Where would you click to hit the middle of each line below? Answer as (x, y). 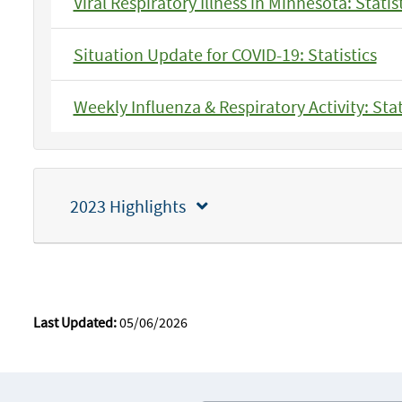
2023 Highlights (133, 205)
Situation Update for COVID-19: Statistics (225, 54)
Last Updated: (74, 322)
